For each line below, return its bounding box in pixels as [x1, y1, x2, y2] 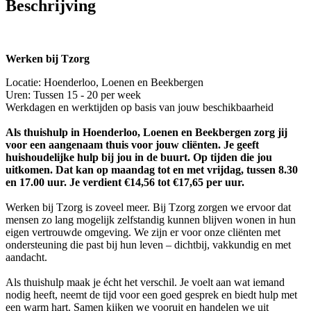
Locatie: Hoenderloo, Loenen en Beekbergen [6, 76, 203, 89]
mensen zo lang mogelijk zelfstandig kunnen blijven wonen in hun [6, 214, 296, 226]
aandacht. [6, 251, 47, 264]
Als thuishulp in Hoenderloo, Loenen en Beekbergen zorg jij [6, 126, 287, 139]
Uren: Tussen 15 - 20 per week [6, 89, 141, 101]
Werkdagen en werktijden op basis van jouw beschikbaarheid [6, 101, 274, 114]
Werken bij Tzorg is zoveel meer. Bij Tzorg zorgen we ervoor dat [6, 201, 291, 214]
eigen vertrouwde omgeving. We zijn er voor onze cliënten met [6, 226, 280, 239]
